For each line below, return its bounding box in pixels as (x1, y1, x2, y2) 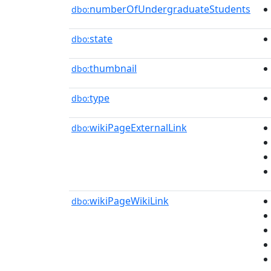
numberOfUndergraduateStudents (90, 2, 250, 16)
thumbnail (90, 62, 137, 75)
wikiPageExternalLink (90, 121, 187, 134)
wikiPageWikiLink (90, 194, 169, 207)
